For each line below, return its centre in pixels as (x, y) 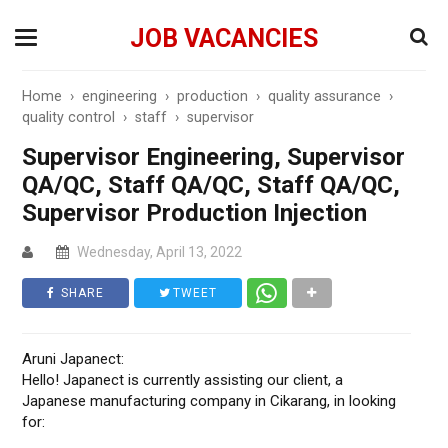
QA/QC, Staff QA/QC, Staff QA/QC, (211, 185)
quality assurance (325, 96)
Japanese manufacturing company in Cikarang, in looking (209, 401)
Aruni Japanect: (73, 359)
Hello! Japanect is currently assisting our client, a (183, 380)
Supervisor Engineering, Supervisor (214, 157)
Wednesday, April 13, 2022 (158, 252)
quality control (69, 117)
